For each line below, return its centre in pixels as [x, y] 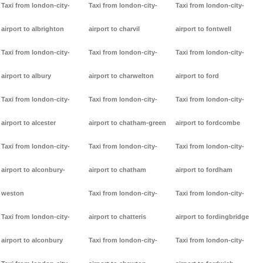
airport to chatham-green [127, 123]
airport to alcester [28, 123]
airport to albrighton [33, 29]
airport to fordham [204, 170]
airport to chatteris [117, 217]
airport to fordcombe [208, 123]
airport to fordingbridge [213, 217]
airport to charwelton [121, 76]
